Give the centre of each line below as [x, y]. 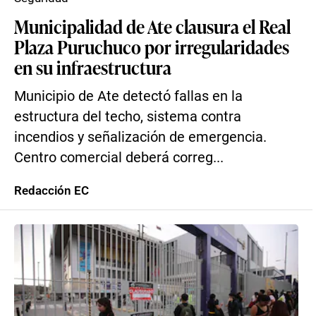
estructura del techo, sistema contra [128, 117]
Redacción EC [51, 190]
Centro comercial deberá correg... [119, 158]
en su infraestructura [93, 67]
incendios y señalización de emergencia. [140, 137]
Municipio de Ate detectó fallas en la [128, 96]
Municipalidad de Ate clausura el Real [152, 26]
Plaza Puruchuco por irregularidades [152, 47]
